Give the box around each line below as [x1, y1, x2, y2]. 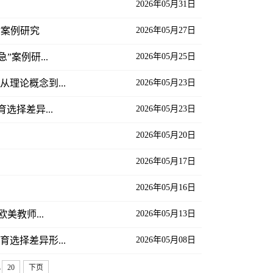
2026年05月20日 [136, 130, 196, 140]
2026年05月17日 [136, 156, 196, 166]
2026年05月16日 [136, 182, 196, 192]
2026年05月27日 [136, 25, 196, 35]
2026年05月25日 [136, 51, 196, 61]
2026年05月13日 [136, 208, 196, 218]
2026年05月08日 [136, 235, 196, 244]
